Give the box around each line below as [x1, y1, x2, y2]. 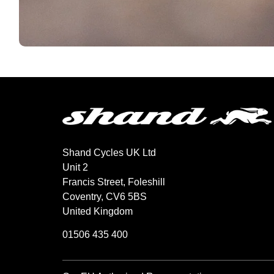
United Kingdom [62, 206, 133, 217]
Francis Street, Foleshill [62, 176, 165, 187]
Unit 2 [62, 161, 88, 172]
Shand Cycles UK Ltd [62, 147, 156, 158]
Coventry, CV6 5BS [62, 191, 147, 202]
